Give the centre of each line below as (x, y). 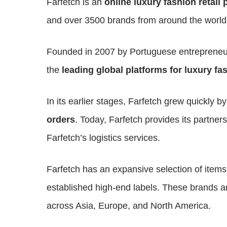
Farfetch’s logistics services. (103, 138)
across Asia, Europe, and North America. (129, 206)
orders (61, 120)
